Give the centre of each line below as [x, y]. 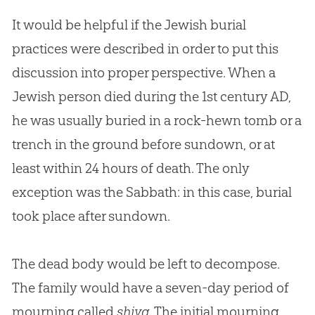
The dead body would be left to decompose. [146, 263]
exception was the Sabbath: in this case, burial [152, 192]
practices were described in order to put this [145, 48]
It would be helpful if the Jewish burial [129, 24]
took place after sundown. [91, 216]
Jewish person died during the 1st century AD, [151, 96]
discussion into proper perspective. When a [143, 72]
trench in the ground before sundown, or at [143, 144]
